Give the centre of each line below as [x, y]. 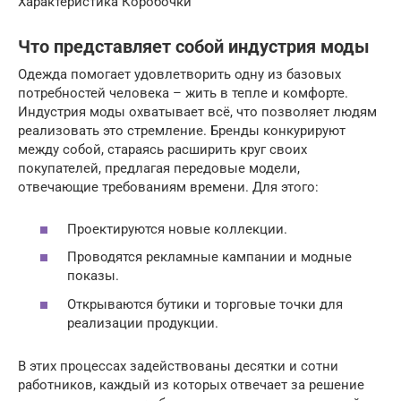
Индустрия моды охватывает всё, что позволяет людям [197, 112]
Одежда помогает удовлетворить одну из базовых [179, 74]
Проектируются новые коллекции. [177, 229]
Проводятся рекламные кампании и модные [209, 257]
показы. [93, 276]
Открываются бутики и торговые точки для [205, 304]
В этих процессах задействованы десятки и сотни [178, 366]
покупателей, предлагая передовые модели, [159, 168]
